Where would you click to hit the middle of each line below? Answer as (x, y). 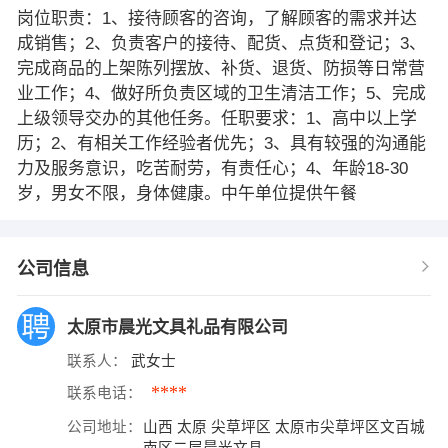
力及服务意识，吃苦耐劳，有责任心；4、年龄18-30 (212, 168)
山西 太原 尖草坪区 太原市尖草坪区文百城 (284, 426)
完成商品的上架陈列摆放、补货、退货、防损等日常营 (220, 68)
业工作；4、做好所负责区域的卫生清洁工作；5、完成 (221, 93)
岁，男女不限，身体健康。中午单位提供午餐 (186, 193)
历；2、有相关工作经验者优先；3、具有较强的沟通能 (221, 143)
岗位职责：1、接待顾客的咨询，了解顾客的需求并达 (216, 18)
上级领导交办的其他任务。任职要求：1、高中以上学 (216, 118)
